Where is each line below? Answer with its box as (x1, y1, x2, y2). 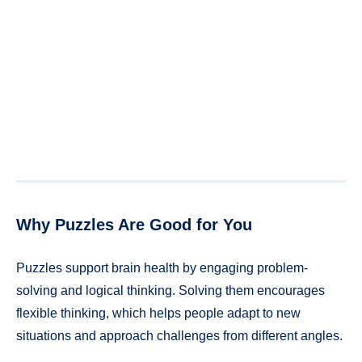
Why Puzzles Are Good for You (16, 216, 252, 234)
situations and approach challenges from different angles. (16, 328, 343, 343)
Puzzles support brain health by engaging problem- (16, 260, 308, 275)
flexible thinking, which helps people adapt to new (16, 305, 301, 320)
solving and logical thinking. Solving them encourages (16, 283, 325, 297)
